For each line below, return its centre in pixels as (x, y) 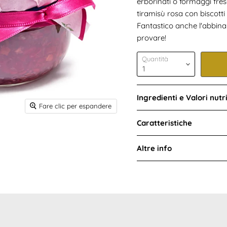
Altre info (154, 148)
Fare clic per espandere (75, 106)
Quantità (155, 59)
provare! (152, 38)
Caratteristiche (164, 123)
